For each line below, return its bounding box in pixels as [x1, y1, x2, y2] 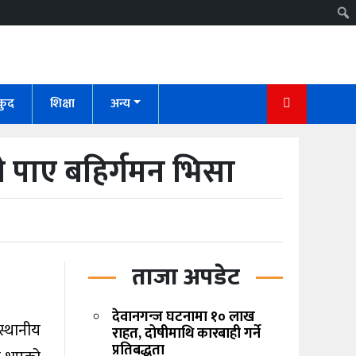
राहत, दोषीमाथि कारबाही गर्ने [112, 322, 261, 346]
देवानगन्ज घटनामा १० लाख [112, 305, 255, 330]
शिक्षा [49, 93, 75, 115]
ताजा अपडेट [131, 257, 240, 298]
